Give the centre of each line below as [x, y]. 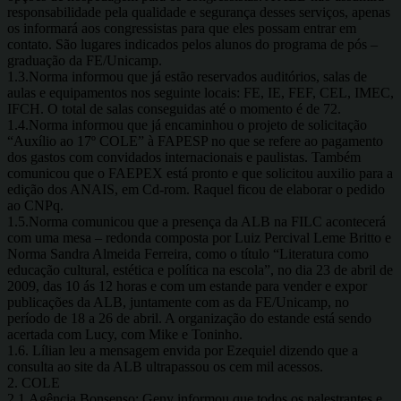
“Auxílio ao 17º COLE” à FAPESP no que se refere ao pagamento [195, 141]
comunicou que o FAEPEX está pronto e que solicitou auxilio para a [200, 173]
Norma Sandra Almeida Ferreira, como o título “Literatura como [188, 253]
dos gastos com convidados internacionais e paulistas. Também [184, 157]
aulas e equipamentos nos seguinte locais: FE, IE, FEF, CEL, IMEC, [200, 92]
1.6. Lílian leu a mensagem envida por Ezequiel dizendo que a [183, 350]
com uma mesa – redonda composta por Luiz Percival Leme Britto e [199, 237]
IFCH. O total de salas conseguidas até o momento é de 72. [174, 108]
